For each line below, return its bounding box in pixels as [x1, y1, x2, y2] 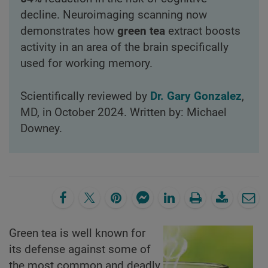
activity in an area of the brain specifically [20, 40, 229, 54]
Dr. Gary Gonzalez [150, 89, 242, 103]
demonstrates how [20, 24, 117, 38]
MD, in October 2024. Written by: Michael [20, 105, 227, 119]
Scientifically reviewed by [20, 89, 150, 103]
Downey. [20, 121, 62, 135]
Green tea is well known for [9, 227, 145, 240]
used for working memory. [20, 56, 153, 70]
